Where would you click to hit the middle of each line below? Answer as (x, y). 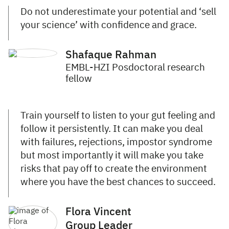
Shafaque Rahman (111, 56)
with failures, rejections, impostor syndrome (116, 143)
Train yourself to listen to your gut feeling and (118, 116)
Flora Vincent (98, 213)
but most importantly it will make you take (112, 156)
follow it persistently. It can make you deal (112, 129)
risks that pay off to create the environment (114, 169)
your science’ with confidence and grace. (111, 26)
